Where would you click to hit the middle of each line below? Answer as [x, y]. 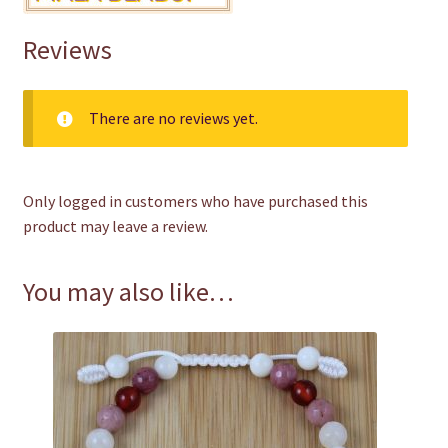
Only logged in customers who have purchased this [195, 201]
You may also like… [128, 291]
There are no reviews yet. [173, 118]
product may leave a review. [115, 226]
